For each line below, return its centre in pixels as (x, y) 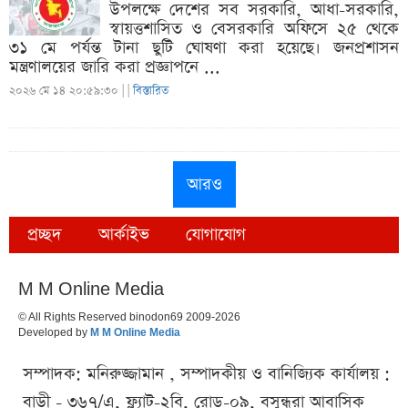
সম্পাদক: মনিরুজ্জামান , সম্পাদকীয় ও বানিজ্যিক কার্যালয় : (206, 374)
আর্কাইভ (124, 235)
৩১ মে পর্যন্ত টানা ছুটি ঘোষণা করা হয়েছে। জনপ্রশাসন (204, 48)
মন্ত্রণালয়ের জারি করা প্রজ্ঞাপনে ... (115, 67)
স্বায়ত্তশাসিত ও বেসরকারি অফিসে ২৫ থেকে (254, 29)
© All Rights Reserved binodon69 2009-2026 (129, 317)
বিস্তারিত (151, 91)
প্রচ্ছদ (45, 235)
